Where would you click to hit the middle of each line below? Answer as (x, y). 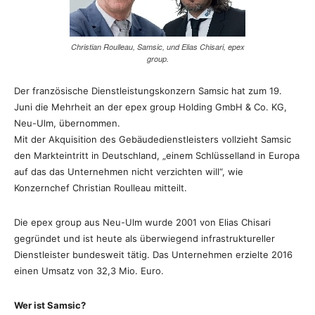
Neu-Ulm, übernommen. (67, 123)
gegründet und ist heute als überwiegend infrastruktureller (144, 239)
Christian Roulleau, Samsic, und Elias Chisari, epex (157, 47)
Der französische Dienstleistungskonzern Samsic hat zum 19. (148, 91)
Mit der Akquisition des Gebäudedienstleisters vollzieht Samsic (153, 140)
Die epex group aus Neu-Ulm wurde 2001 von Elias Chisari (142, 223)
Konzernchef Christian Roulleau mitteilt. (101, 188)
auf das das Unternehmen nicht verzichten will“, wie (129, 172)
